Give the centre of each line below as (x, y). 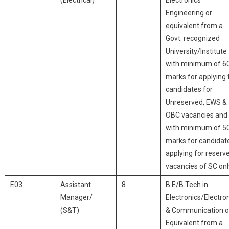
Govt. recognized (192, 38)
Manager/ (76, 197)
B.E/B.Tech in (187, 185)
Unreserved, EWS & (196, 102)
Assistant (75, 185)
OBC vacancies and (196, 115)
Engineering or (189, 13)
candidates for (189, 89)
